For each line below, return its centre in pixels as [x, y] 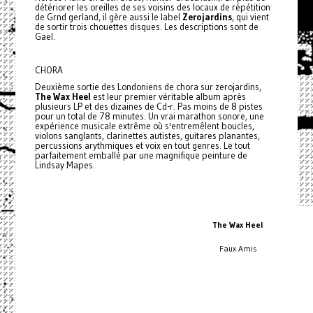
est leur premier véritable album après [168, 96]
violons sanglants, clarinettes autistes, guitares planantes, [147, 136]
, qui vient [250, 17]
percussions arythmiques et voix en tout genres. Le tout [142, 145]
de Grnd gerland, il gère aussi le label [108, 17]
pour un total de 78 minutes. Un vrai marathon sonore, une [149, 116]
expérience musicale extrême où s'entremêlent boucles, [144, 126]
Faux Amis [238, 248]
